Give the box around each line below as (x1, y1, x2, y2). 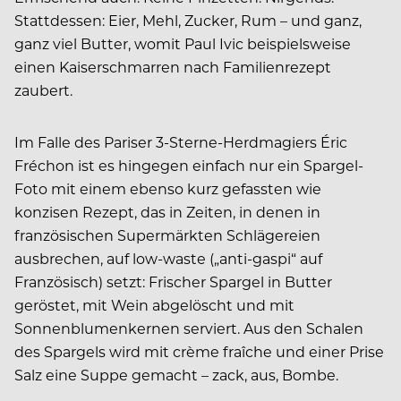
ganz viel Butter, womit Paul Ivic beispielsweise (14, 33, 351, 53)
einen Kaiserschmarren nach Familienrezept (14, 56, 331, 76)
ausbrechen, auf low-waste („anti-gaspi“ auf (14, 248, 322, 268)
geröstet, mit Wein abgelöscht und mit (14, 294, 294, 314)
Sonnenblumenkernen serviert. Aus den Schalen (14, 318, 363, 337)
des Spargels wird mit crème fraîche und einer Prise (14, 341, 384, 361)
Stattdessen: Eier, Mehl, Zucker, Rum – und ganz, (14, 10, 362, 30)
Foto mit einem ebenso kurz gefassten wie (14, 178, 321, 198)
